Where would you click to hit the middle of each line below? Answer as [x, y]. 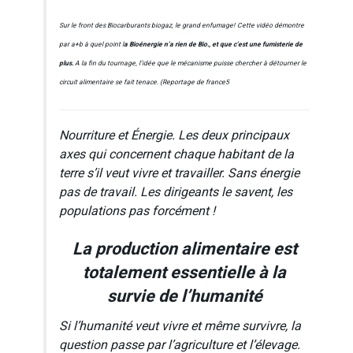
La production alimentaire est [184, 249]
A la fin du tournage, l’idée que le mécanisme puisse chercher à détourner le [190, 64]
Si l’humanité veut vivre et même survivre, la [180, 327]
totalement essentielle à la [184, 273]
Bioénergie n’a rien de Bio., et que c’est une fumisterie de [215, 45]
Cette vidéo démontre [271, 26]
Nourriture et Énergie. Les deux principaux [174, 135]
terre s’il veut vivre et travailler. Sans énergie [179, 173]
